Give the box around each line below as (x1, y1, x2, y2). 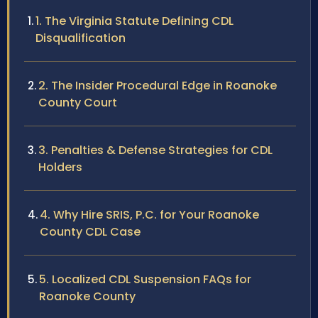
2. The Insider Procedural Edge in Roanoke (38, 77, 277, 94)
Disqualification (35, 30, 126, 47)
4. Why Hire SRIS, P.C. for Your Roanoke (40, 207, 259, 224)
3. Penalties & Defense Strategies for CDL (38, 142, 273, 159)
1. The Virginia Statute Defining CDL (35, 13, 234, 30)
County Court (38, 94, 117, 111)
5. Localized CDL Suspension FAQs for (39, 271, 251, 288)
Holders (38, 159, 82, 176)
